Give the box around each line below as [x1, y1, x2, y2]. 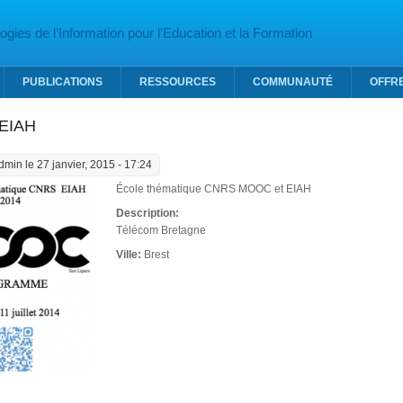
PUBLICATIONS [22, 76, 103, 88]
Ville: [115, 248, 144, 261]
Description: [115, 207, 182, 219]
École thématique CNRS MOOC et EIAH [115, 183, 311, 195]
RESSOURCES [139, 76, 216, 88]
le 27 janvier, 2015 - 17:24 [22, 158, 152, 171]
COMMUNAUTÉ [253, 76, 333, 88]
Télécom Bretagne [115, 224, 206, 237]
